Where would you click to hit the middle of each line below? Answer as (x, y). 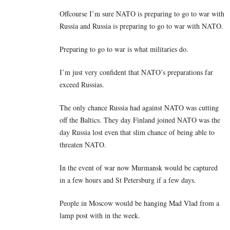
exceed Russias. (82, 85)
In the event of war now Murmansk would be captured (139, 168)
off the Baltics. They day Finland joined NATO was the (140, 120)
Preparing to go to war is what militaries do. (124, 49)
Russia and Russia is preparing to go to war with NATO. (141, 26)
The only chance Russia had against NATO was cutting (139, 108)
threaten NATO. (83, 145)
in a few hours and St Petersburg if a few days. (128, 180)
